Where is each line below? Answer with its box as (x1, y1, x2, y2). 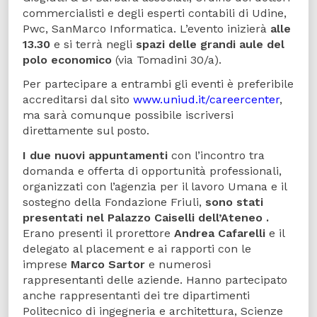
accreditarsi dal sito (23, 93, 133, 107)
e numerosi (145, 258, 211, 272)
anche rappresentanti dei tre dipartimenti (23, 289, 250, 303)
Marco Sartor (71, 258, 145, 272)
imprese (23, 258, 71, 272)
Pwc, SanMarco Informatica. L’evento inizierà (23, 21, 270, 35)
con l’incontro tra (168, 149, 265, 163)
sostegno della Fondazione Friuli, (23, 195, 205, 209)
